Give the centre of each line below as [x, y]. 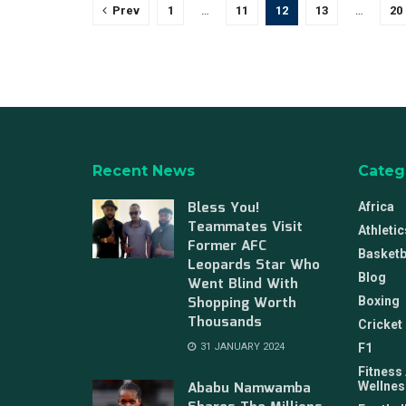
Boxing [378, 301]
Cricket [380, 325]
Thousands [225, 323]
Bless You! [223, 209]
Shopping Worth [242, 304]
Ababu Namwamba [249, 389]
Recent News [144, 171]
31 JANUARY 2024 [241, 347]
